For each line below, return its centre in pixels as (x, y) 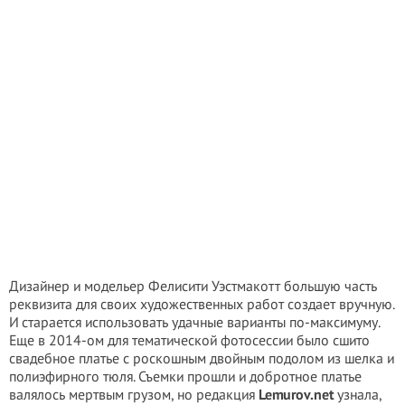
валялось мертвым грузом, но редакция (134, 394)
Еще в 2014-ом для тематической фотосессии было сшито (189, 340)
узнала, (358, 394)
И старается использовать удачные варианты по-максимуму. (194, 322)
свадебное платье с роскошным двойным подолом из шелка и (202, 358)
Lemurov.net (296, 394)
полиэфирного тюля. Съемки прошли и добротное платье (185, 376)
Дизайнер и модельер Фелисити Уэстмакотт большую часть (193, 286)
